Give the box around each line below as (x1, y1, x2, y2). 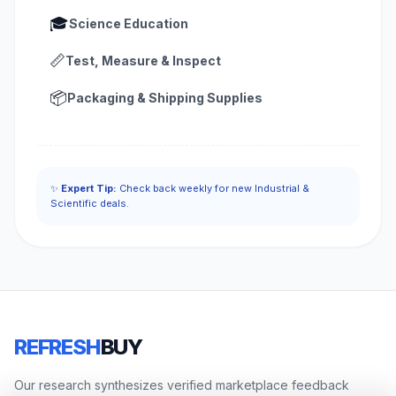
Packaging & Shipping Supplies (67, 90, 263, 106)
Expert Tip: (61, 182, 117, 195)
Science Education (69, 16, 188, 32)
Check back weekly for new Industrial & (117, 182, 309, 195)
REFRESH (14, 334, 101, 361)
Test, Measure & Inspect (65, 53, 221, 69)
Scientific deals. (50, 197, 129, 210)
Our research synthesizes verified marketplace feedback (14, 377, 349, 393)
